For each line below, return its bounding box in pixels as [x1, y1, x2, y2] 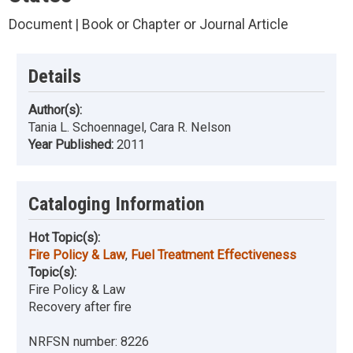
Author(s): [28, 102, 82, 118]
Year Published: [28, 137, 117, 153]
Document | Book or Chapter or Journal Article [8, 17, 288, 32]
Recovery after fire [28, 299, 132, 315]
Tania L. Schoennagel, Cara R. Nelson [28, 120, 231, 136]
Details [28, 65, 81, 87]
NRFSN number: [28, 334, 121, 350]
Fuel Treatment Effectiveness [131, 247, 296, 263]
